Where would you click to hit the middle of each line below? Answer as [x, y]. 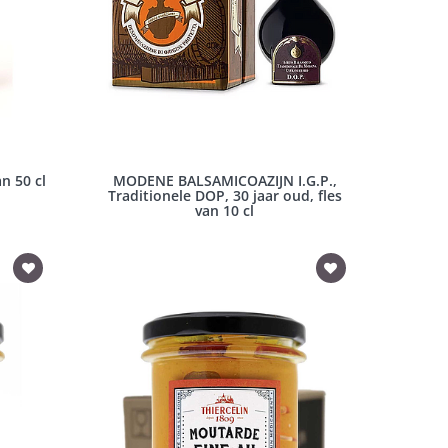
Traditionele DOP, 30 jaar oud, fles [224, 196]
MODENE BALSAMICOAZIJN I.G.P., [224, 181]
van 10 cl [225, 211]
